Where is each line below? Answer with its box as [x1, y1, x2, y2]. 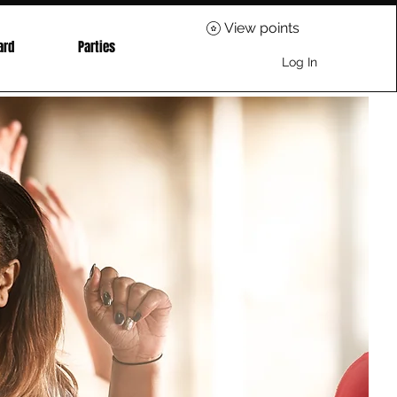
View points [224, 19, 300, 36]
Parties [78, 37, 115, 57]
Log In [281, 54, 317, 69]
